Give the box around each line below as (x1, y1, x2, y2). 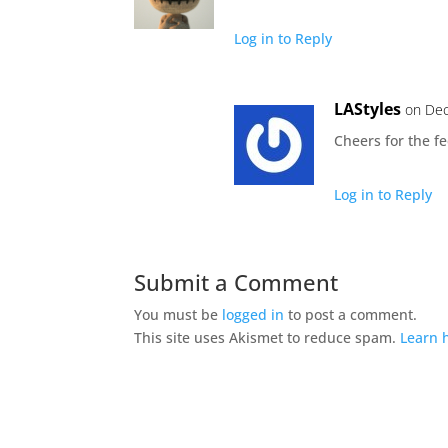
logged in (222, 304, 285, 324)
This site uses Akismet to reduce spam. (134, 327, 401, 347)
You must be (134, 304, 223, 324)
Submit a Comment (134, 266, 339, 297)
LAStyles (334, 97, 402, 120)
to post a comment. (284, 304, 418, 324)
